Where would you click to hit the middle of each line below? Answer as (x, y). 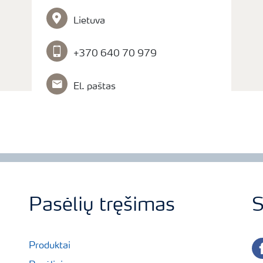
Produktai (50, 246)
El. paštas (95, 87)
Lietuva (90, 21)
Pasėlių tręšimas (102, 206)
